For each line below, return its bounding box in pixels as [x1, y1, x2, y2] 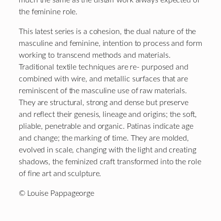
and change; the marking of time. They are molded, [19, 134, 189, 142]
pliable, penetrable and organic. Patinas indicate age [19, 122, 193, 130]
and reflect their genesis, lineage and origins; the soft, [19, 110, 197, 118]
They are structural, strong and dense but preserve [19, 98, 188, 107]
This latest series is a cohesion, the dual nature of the [19, 27, 196, 36]
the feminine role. [19, 7, 78, 16]
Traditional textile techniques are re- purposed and [19, 63, 188, 71]
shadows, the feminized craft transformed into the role [19, 157, 201, 166]
